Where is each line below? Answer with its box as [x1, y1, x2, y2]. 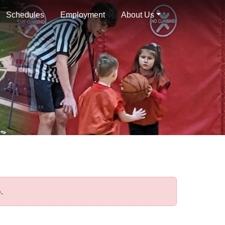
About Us [121, 11, 154, 19]
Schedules [6, 11, 44, 19]
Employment [60, 11, 105, 19]
